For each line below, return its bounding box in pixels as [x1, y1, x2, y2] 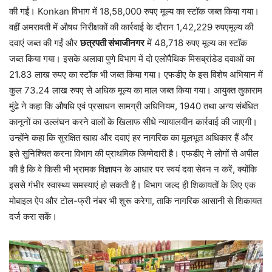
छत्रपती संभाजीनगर [80, 36, 144, 49]
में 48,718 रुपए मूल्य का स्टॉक [144, 36, 247, 49]
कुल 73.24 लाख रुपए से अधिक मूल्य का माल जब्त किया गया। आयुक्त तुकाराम [9, 84, 262, 96]
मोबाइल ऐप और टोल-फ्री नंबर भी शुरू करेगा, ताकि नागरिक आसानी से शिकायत [9, 194, 262, 206]
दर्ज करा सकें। [9, 210, 57, 222]
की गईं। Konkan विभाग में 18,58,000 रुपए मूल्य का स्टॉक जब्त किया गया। [9, 5, 259, 17]
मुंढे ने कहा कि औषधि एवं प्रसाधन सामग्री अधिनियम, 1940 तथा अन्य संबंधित [9, 100, 258, 112]
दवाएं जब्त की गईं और [9, 36, 80, 49]
